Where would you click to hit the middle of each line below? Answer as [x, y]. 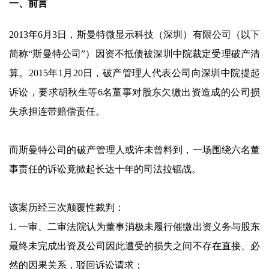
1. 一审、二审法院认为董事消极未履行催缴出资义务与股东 [134, 227]
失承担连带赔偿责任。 [57, 111]
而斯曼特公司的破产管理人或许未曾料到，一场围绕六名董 [134, 150]
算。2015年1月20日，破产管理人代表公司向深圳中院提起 [134, 73]
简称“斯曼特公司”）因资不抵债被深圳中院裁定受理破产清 [134, 54]
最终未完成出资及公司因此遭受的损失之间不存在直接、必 [134, 246]
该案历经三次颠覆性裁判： [67, 207]
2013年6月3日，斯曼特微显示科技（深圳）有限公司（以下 [134, 35]
